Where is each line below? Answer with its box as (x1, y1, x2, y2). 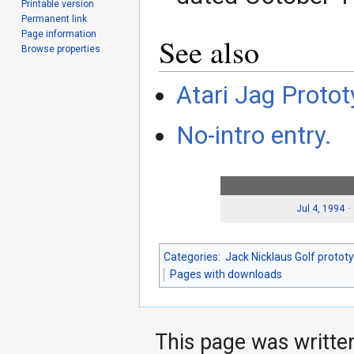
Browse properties (21, 43, 101, 55)
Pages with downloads (170, 268, 282, 281)
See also (159, 31, 259, 72)
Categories (164, 250, 218, 264)
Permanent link (21, 13, 88, 24)
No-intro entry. (176, 121, 333, 151)
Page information (21, 28, 97, 40)
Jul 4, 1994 (296, 202, 345, 214)
